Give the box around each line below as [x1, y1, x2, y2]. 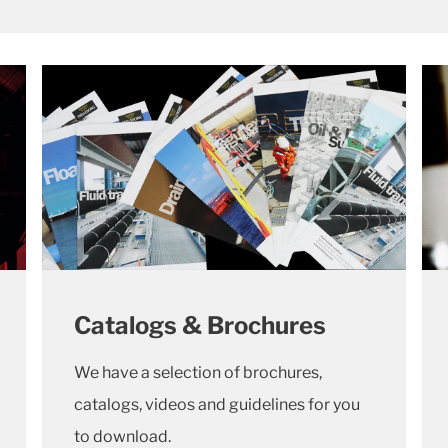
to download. [74, 426, 171, 446]
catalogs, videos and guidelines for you [74, 394, 360, 414]
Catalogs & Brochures [74, 310, 326, 340]
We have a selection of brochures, [74, 362, 322, 382]
